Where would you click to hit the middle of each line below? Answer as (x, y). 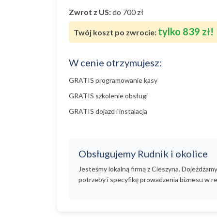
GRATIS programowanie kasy (113, 80)
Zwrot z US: (90, 12)
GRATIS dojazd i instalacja (108, 111)
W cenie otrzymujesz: (115, 62)
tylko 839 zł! (186, 31)
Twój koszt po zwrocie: (115, 32)
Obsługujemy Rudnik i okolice (143, 154)
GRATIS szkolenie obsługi (108, 96)
